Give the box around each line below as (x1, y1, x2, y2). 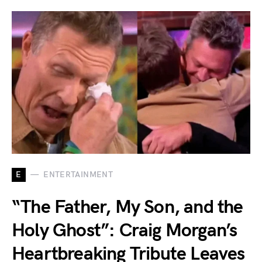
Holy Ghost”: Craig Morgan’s (12, 219, 237, 242)
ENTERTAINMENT (43, 170, 113, 180)
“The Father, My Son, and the (12, 195, 243, 219)
